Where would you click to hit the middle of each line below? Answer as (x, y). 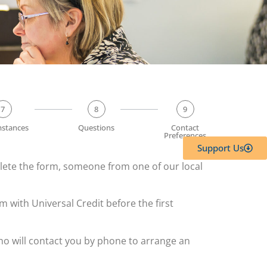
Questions (96, 128)
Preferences (185, 135)
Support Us (221, 148)
